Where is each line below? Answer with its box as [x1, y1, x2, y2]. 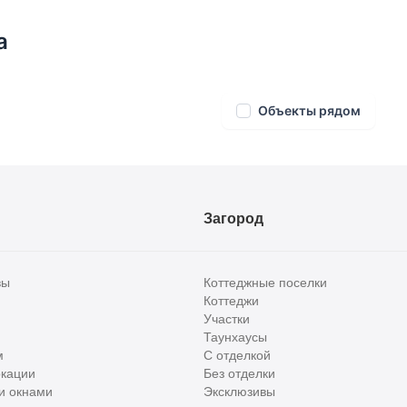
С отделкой [203, 348, 271, 363]
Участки [203, 312, 250, 327]
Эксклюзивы [203, 384, 275, 400]
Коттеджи [203, 293, 259, 309]
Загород [203, 211, 263, 227]
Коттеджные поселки [203, 275, 327, 291]
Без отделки [203, 366, 275, 382]
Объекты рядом [258, 103, 361, 119]
